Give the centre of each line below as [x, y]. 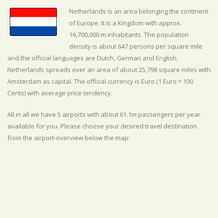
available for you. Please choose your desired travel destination [102, 126]
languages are [75, 58]
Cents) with [24, 93]
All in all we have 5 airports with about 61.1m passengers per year [104, 114]
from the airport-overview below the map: [69, 138]
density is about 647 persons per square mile [136, 46]
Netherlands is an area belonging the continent [139, 11]
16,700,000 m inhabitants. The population [129, 35]
